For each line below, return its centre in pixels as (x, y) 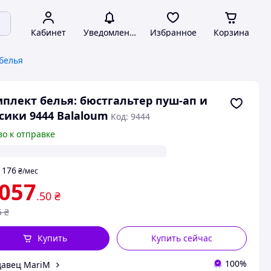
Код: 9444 (130, 116)
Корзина (231, 32)
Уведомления (111, 32)
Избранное (173, 32)
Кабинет (48, 32)
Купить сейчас (182, 238)
